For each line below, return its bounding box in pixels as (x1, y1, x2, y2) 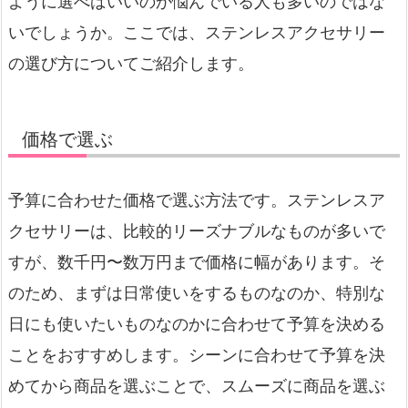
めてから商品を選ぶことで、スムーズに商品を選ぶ (8, 376, 385, 396)
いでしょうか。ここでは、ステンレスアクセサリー (8, 23, 385, 43)
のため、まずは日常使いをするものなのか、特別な (8, 283, 385, 303)
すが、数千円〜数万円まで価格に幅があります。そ (8, 252, 385, 272)
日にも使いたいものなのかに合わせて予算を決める (8, 314, 385, 334)
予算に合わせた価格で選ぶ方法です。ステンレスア (8, 190, 385, 210)
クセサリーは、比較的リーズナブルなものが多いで (8, 221, 385, 241)
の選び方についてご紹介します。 (8, 54, 254, 74)
